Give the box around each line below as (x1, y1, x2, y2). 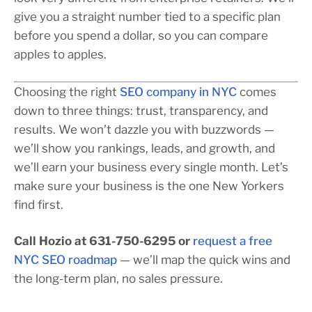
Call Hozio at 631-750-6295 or (14, 234, 193, 249)
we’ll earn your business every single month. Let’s (14, 160, 288, 175)
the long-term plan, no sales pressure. (14, 272, 223, 286)
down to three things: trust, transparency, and (14, 104, 268, 118)
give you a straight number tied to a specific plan (14, 10, 281, 24)
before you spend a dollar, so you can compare (14, 29, 268, 43)
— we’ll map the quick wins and (117, 253, 290, 267)
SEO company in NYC (120, 85, 237, 100)
